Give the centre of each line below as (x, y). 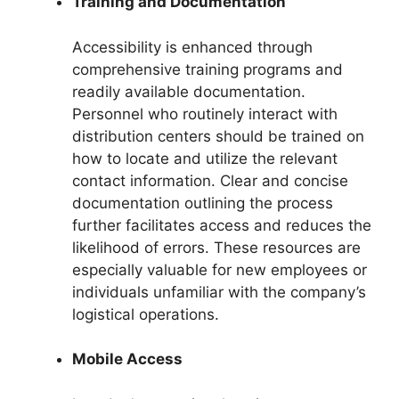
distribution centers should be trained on (218, 136)
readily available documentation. (189, 91)
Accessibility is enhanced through (192, 47)
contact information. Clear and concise (210, 180)
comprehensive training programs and (208, 69)
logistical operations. (146, 314)
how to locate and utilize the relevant (205, 158)
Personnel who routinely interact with (205, 114)
